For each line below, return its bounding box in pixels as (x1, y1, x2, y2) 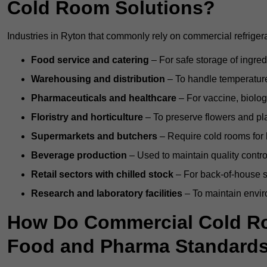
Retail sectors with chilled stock (31, 169, 173, 180)
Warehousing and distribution (31, 74, 165, 85)
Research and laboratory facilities (31, 188, 182, 199)
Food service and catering (31, 55, 149, 66)
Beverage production (31, 150, 127, 161)
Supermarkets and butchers (31, 131, 157, 142)
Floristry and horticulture (31, 112, 143, 123)
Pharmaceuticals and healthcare (31, 93, 176, 104)
